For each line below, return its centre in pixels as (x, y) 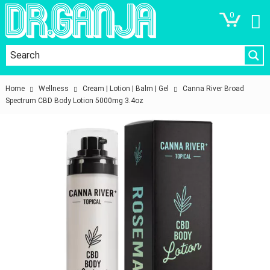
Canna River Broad (214, 89)
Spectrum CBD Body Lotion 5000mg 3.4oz (75, 101)
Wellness (54, 89)
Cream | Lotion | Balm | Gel (126, 89)
